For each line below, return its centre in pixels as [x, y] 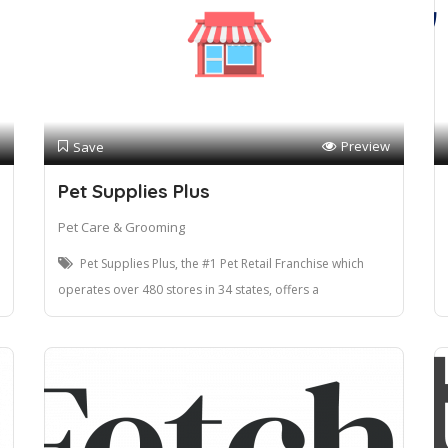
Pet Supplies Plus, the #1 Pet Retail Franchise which [222, 264]
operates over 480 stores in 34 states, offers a [188, 290]
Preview [365, 146]
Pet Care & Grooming [121, 227]
